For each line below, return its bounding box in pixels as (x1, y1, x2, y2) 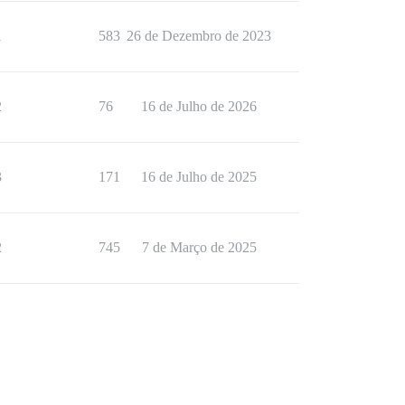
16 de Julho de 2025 (141, 169, 257, 185)
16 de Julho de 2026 (141, 99, 257, 115)
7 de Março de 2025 (141, 240, 257, 256)
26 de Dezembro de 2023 (127, 28, 271, 44)
